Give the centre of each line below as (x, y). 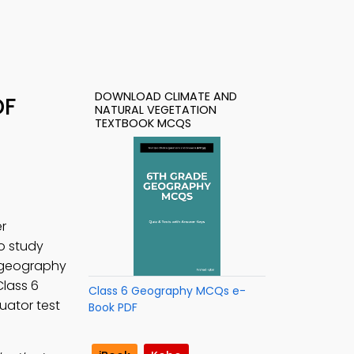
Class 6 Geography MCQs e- (167, 291)
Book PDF (113, 307)
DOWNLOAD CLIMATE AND (166, 96)
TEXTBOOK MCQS (143, 123)
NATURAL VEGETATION (156, 110)
